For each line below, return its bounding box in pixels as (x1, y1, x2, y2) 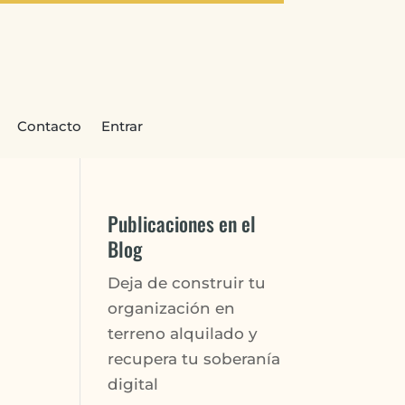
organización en (108, 298, 236, 317)
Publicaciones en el (108, 208, 257, 238)
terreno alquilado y (108, 324, 259, 343)
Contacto (16, 117, 81, 135)
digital (108, 374, 159, 393)
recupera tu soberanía (108, 349, 281, 368)
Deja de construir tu (108, 273, 267, 292)
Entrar (100, 117, 143, 135)
